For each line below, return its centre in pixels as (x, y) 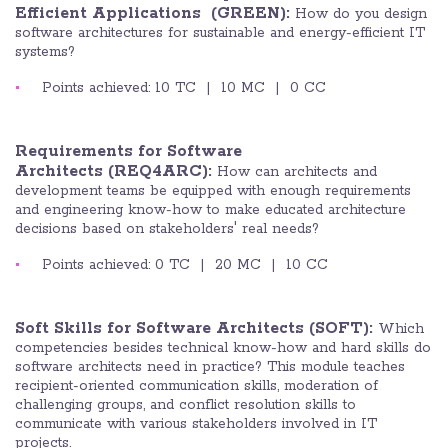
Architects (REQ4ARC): (116, 172)
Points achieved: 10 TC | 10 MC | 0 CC (184, 88)
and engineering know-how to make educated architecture (210, 210)
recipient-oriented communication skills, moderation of (196, 386)
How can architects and (297, 172)
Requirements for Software (128, 152)
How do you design (361, 14)
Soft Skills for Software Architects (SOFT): (196, 329)
